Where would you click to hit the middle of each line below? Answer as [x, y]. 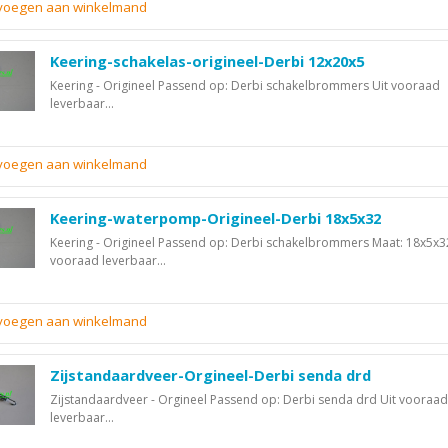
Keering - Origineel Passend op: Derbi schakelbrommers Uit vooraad [245, 86]
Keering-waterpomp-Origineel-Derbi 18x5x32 [215, 218]
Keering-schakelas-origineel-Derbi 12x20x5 [207, 61]
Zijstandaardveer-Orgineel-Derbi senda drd [210, 375]
